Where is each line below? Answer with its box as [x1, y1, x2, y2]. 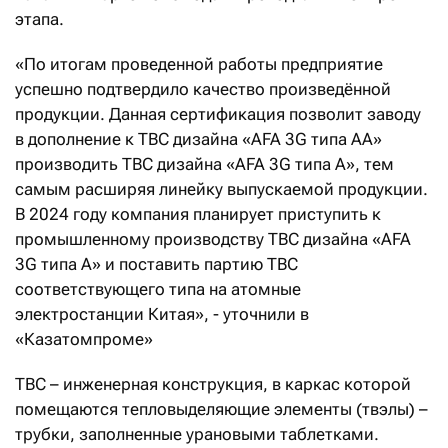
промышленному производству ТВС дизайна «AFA [15, 229, 411, 250]
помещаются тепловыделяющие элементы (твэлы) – [15, 399, 428, 420]
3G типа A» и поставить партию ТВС [15, 254, 298, 275]
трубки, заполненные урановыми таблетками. [15, 424, 379, 445]
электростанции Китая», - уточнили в [15, 304, 309, 325]
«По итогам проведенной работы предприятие [15, 54, 383, 75]
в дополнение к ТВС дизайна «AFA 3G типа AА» [15, 129, 382, 150]
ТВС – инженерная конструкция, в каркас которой [15, 374, 411, 395]
